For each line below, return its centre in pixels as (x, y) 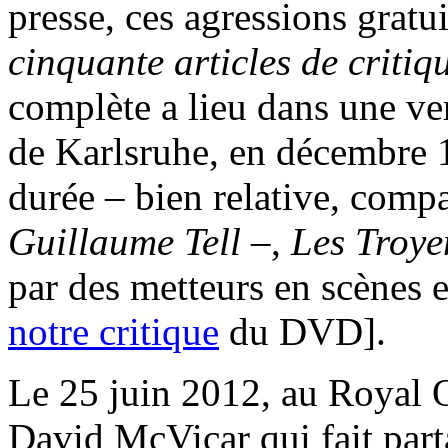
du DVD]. (302, 332)
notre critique (113, 332)
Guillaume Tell (124, 242)
